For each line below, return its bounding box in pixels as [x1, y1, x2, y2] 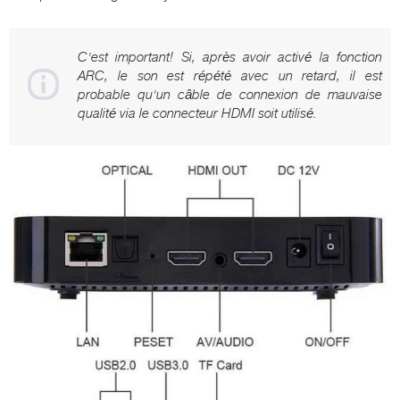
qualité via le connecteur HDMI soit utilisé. [78, 104, 317, 121]
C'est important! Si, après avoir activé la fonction [78, 48, 382, 65]
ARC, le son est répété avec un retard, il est [78, 67, 382, 84]
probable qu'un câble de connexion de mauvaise [78, 86, 382, 103]
